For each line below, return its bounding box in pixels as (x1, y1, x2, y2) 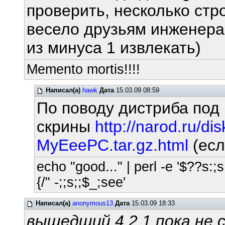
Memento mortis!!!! (27, 62, 141, 77)
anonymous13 (72, 199, 114, 207)
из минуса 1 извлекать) (27, 39, 201, 57)
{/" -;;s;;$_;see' (36, 175, 126, 190)
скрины (36, 118, 95, 136)
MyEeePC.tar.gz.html (36, 136, 188, 154)
